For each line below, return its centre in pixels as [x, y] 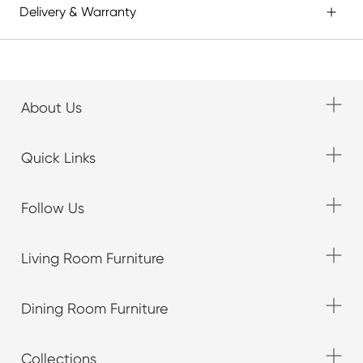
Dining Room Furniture [95, 309]
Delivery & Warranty [78, 12]
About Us [51, 108]
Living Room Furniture [93, 258]
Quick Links [58, 158]
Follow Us [53, 208]
